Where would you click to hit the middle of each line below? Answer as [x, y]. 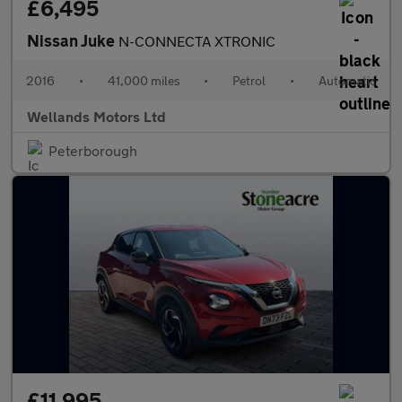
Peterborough [93, 150]
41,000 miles [144, 80]
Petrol [249, 80]
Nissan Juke [73, 40]
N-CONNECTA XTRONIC [197, 41]
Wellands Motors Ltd [96, 116]
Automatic [347, 80]
